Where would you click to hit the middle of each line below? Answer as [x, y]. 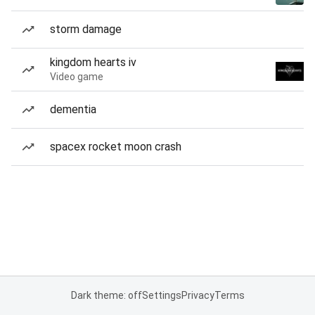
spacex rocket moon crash [116, 147]
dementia [73, 109]
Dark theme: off [106, 295]
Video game [77, 77]
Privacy [198, 295]
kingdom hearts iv [93, 62]
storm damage [86, 29]
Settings [161, 295]
